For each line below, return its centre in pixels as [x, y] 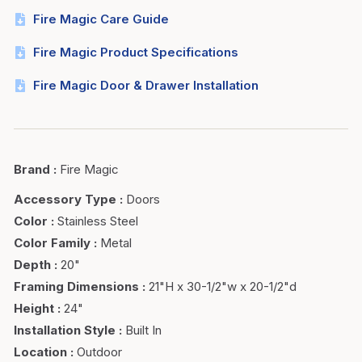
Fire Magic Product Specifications [136, 52]
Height [34, 308]
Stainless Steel [98, 221]
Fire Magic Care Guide [101, 19]
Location [40, 352]
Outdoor [99, 352]
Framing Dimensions [76, 286]
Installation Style [65, 330]
